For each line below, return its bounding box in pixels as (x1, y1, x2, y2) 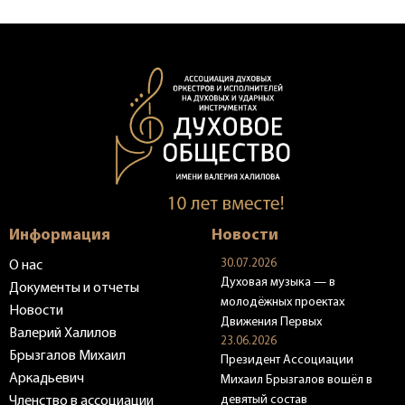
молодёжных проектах (221, 296, 344, 310)
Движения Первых (221, 316, 322, 330)
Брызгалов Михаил (9, 349, 126, 364)
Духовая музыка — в (221, 276, 335, 290)
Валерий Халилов (9, 326, 117, 342)
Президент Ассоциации (221, 353, 353, 368)
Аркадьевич (9, 372, 84, 387)
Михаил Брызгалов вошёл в (221, 373, 372, 388)
